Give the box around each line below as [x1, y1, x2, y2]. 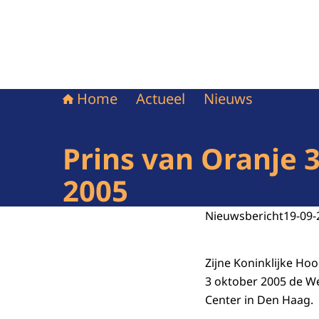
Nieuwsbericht [205, 208, 283, 224]
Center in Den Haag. [205, 292, 313, 308]
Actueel [136, 89, 185, 108]
